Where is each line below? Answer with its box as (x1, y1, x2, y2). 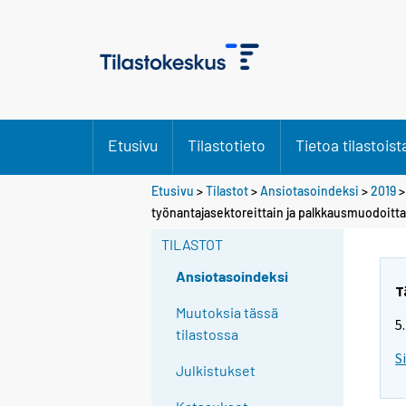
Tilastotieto (188, 135, 266, 155)
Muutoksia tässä (176, 304, 279, 322)
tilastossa (176, 325, 239, 343)
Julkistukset (176, 362, 256, 380)
